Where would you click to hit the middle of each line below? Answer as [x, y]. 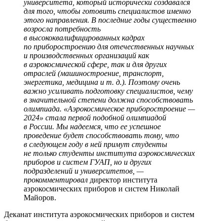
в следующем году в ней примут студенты [95, 145]
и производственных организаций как [86, 56]
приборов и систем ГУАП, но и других [88, 162]
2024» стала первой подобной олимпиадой [95, 118]
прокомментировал [57, 180]
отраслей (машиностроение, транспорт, [94, 74]
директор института [124, 180]
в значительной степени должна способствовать [108, 100]
